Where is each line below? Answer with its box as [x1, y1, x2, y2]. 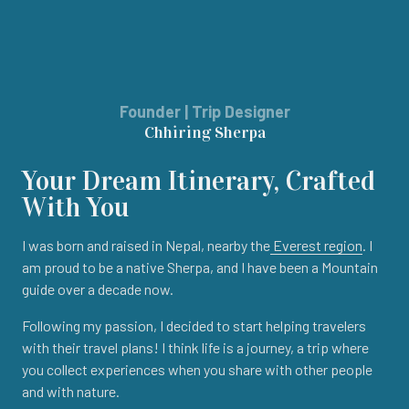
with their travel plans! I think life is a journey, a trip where [22, 339, 369, 357]
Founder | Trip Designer [119, 101, 290, 122]
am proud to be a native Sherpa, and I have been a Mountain [22, 258, 378, 277]
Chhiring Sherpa [143, 122, 266, 143]
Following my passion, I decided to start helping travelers [22, 317, 366, 335]
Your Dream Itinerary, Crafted [22, 164, 375, 198]
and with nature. [22, 383, 120, 401]
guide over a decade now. [22, 280, 173, 299]
